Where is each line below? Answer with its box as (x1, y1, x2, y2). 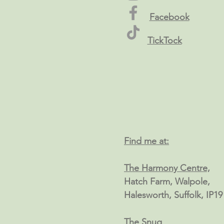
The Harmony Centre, (124, 162, 210, 173)
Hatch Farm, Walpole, (124, 175, 210, 187)
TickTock (147, 34, 182, 46)
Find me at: (124, 135, 169, 146)
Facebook (149, 11, 189, 22)
